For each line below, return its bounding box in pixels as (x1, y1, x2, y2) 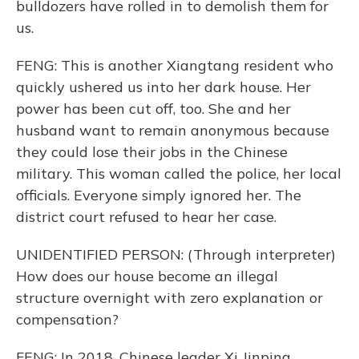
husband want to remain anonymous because (16, 121, 329, 139)
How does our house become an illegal (16, 267, 278, 285)
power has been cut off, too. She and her (16, 99, 291, 118)
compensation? (16, 310, 119, 329)
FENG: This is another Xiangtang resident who (16, 56, 333, 75)
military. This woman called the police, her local (16, 164, 341, 183)
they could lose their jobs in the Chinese (16, 143, 288, 161)
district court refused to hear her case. (16, 208, 276, 226)
